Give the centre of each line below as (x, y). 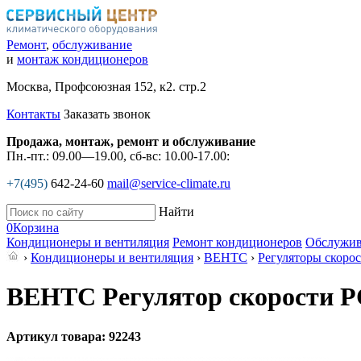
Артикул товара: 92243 (74, 336)
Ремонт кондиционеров (237, 242)
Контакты (33, 114)
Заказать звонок (107, 114)
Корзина (36, 228)
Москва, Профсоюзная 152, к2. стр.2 (106, 87)
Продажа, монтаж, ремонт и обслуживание (131, 141)
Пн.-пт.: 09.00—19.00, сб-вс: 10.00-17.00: (118, 156)
